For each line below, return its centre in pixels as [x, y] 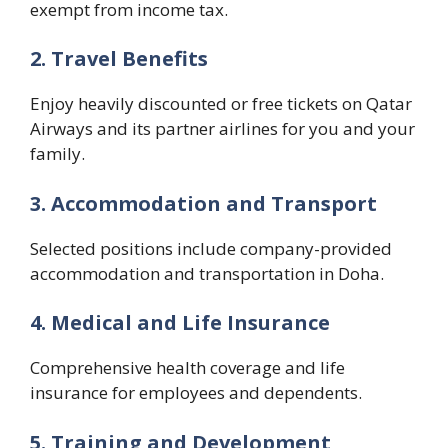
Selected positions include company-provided [211, 248]
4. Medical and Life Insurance [180, 323]
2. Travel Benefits [119, 59]
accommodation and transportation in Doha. [207, 273]
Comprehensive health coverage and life [187, 368]
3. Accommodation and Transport [203, 203]
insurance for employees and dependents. [196, 393]
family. [57, 154]
